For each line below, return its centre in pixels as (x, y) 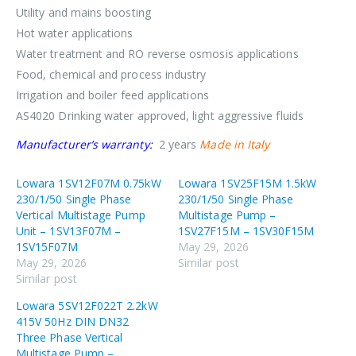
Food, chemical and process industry (111, 74)
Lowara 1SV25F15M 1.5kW (248, 183)
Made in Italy (235, 144)
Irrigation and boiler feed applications (112, 95)
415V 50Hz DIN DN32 (73, 321)
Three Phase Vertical (70, 337)
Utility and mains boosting (83, 12)
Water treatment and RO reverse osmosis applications (157, 53)
